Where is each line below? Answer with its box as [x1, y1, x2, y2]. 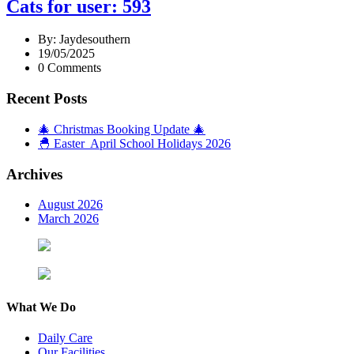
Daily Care [38, 330, 92, 345]
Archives [6, 165, 62, 183]
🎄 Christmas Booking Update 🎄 [38, 122, 205, 136]
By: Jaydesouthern [38, 32, 130, 47]
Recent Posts [6, 90, 87, 107]
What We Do [6, 299, 76, 314]
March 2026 [38, 212, 99, 226]
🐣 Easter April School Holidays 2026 [38, 136, 231, 150]
